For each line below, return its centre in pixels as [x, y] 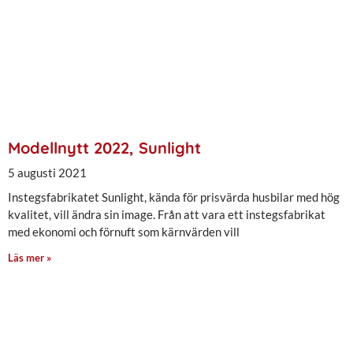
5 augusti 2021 [47, 173]
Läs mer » [30, 258]
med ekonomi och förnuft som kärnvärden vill [124, 232]
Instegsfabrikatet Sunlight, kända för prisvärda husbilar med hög [174, 197]
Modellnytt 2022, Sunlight [104, 148]
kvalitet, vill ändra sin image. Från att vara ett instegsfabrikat [167, 215]
